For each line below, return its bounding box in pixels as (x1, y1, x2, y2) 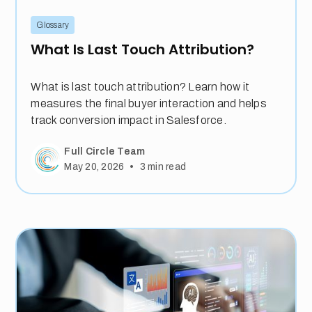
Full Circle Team (64, 146, 146, 157)
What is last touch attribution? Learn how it (31, 81, 250, 93)
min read (145, 162, 187, 173)
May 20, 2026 (64, 162, 125, 173)
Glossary (36, 20, 70, 31)
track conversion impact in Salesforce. (31, 114, 226, 127)
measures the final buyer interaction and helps (31, 97, 267, 110)
